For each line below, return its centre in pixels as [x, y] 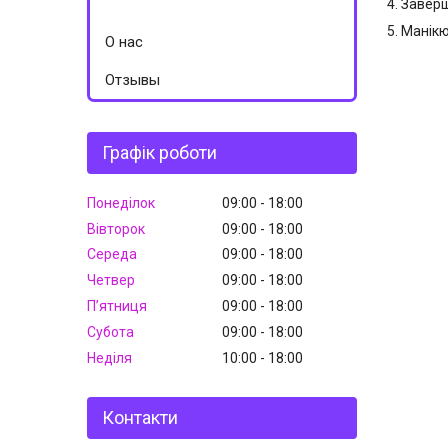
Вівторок [116, 228]
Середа [112, 254]
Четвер [111, 280]
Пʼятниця [117, 305]
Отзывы [132, 80]
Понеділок [121, 202]
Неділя [109, 357]
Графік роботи [159, 152]
